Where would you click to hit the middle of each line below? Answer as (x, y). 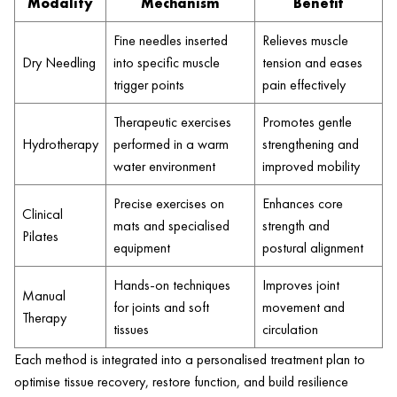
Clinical (43, 214)
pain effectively (304, 85)
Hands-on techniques (172, 285)
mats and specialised (171, 226)
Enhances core (303, 204)
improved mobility (311, 167)
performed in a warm (171, 144)
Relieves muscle (305, 41)
